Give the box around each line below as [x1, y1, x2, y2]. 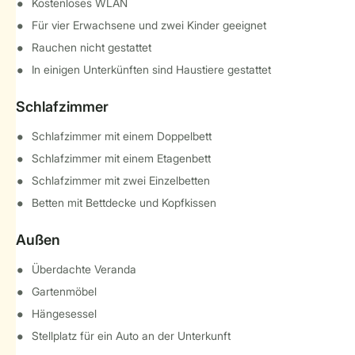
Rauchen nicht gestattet [32, 40, 151, 54]
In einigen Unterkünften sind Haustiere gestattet [32, 63, 271, 76]
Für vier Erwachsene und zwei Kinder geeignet [32, 18, 266, 32]
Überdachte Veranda [32, 262, 136, 276]
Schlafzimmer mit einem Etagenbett [32, 151, 211, 165]
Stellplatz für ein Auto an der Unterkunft [32, 329, 231, 342]
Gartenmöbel [32, 284, 97, 298]
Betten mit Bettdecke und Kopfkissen [32, 196, 216, 209]
